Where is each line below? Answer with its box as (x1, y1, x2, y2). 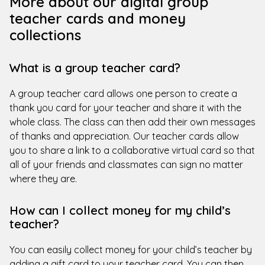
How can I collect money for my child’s (9, 202, 231, 218)
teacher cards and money (9, 9, 186, 27)
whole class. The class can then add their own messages (9, 115, 256, 128)
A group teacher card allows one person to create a (9, 87, 237, 99)
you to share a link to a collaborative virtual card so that (9, 144, 255, 156)
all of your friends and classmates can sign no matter (9, 158, 243, 170)
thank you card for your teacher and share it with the (9, 101, 241, 114)
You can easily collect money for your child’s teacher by (9, 243, 252, 256)
